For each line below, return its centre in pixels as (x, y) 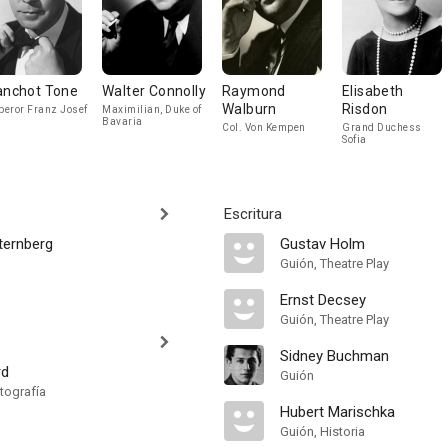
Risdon (365, 109)
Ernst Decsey (323, 300)
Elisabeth (373, 91)
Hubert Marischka (337, 412)
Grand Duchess (382, 127)
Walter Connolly (154, 91)
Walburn (249, 109)
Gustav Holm (322, 244)
